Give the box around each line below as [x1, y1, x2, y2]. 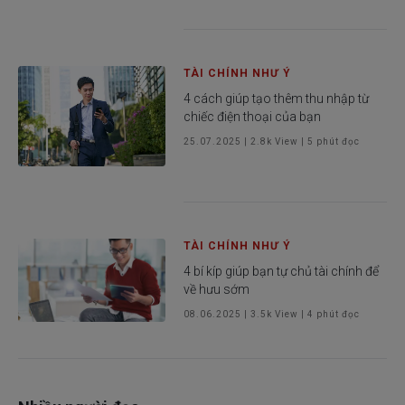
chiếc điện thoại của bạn [184, 108, 322, 124]
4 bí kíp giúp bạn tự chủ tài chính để [184, 263, 380, 278]
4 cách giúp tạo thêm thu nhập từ [184, 90, 370, 106]
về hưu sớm [184, 281, 250, 297]
